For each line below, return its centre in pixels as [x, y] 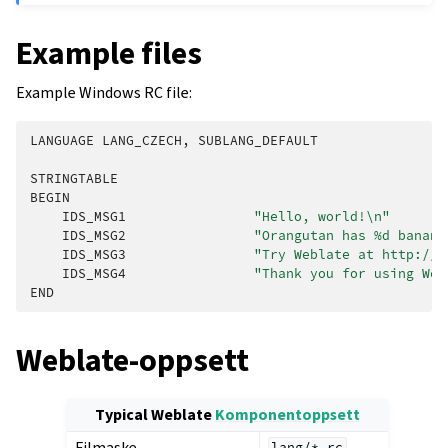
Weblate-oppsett [132, 359]
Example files [109, 52]
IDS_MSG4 [94, 273]
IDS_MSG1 [94, 216]
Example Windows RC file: [104, 92]
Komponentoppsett [287, 414]
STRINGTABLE [74, 178]
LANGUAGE [62, 140]
